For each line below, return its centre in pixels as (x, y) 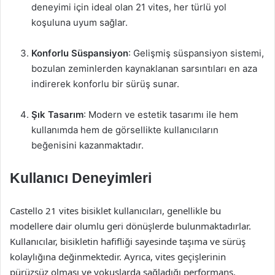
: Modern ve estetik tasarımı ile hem (161, 114)
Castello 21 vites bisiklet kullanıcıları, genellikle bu (115, 211)
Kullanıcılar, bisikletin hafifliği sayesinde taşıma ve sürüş (128, 241)
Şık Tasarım (57, 114)
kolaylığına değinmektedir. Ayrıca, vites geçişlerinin (118, 257)
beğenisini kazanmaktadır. (87, 145)
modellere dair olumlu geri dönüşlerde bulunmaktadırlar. (130, 226)
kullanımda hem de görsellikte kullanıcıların (125, 130)
